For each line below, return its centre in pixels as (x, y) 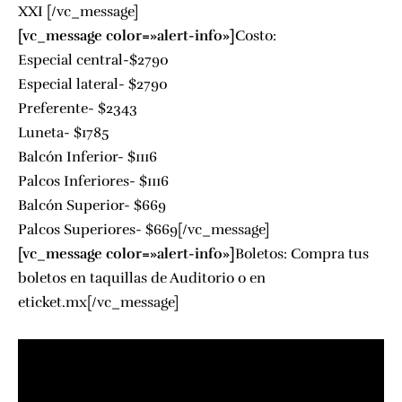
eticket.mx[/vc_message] (98, 302)
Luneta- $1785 (64, 133)
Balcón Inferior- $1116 (87, 157)
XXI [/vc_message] (78, 12)
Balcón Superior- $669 (92, 205)
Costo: (256, 36)
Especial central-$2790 (93, 60)
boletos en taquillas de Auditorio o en (142, 278)
